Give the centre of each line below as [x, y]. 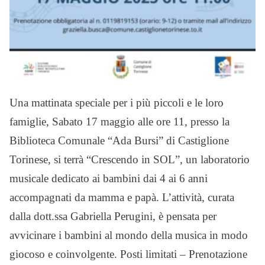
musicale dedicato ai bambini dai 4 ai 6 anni [109, 179]
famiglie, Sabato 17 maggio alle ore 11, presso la [119, 122]
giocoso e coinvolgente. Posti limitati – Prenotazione [128, 254]
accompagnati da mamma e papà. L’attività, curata [122, 198]
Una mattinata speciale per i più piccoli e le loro [117, 103]
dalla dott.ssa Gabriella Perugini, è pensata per [113, 216]
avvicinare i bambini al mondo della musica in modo [129, 235]
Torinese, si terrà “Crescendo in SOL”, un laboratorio [130, 160]
